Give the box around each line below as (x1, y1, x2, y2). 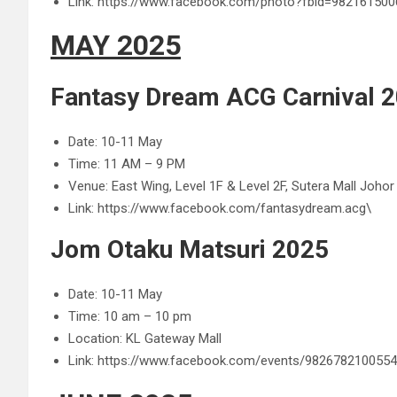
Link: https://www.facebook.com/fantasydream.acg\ (68, 200, 371, 216)
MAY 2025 (51, 28, 181, 62)
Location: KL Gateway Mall (68, 331, 222, 346)
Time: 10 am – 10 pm (68, 308, 191, 324)
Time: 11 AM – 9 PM (68, 156, 185, 172)
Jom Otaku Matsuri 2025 (51, 235, 329, 264)
